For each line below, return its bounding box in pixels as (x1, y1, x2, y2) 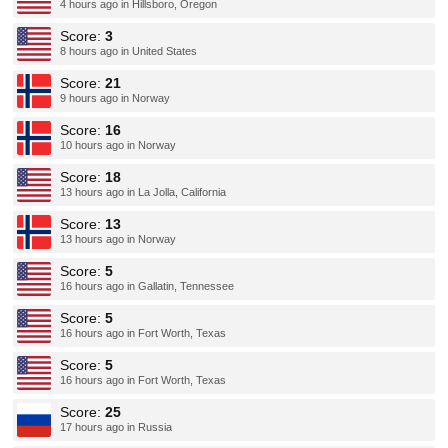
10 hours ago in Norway (60, 139, 177, 151)
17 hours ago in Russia (60, 421, 173, 433)
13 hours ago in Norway (60, 233, 177, 245)
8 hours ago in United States (60, 45, 198, 57)
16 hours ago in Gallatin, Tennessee (60, 280, 235, 292)
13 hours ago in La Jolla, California (60, 186, 227, 198)
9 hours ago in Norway (60, 92, 171, 104)
